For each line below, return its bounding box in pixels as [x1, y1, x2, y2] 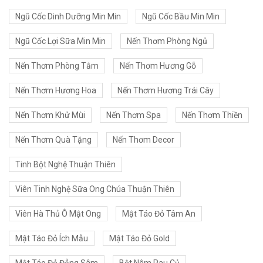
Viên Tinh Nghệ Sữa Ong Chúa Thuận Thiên [15, 184, 174, 194]
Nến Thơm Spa [106, 110, 161, 120]
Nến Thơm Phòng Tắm [15, 61, 99, 71]
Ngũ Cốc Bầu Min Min [142, 12, 220, 22]
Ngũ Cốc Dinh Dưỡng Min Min [15, 12, 121, 22]
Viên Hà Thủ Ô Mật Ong [15, 209, 101, 219]
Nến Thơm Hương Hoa [15, 86, 96, 96]
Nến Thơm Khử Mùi [15, 110, 85, 120]
